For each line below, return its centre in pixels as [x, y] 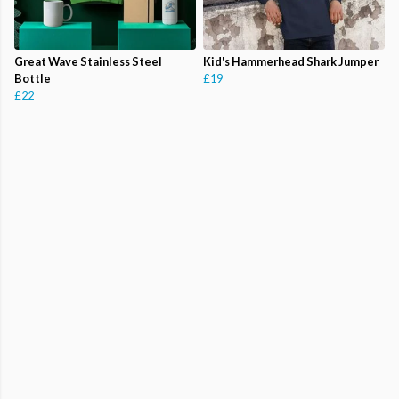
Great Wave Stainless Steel [88, 62]
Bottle [33, 79]
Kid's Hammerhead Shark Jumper [291, 62]
